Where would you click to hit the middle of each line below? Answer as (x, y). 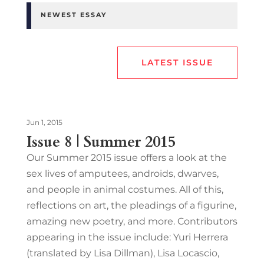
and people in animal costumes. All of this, (125, 189)
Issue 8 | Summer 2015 (101, 141)
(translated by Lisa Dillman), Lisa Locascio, (123, 253)
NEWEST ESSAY (73, 14)
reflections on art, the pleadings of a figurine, (131, 205)
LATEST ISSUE (178, 62)
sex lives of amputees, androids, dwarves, (122, 173)
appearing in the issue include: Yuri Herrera (127, 237)
